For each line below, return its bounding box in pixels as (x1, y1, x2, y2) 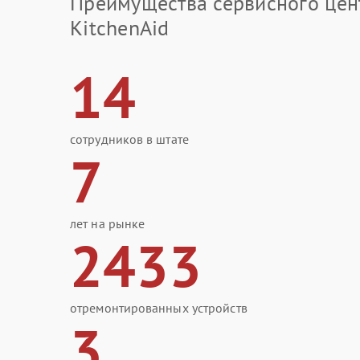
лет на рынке (70, 215, 145, 231)
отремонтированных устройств (70, 300, 247, 316)
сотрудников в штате (70, 131, 189, 147)
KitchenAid (70, 14, 170, 41)
